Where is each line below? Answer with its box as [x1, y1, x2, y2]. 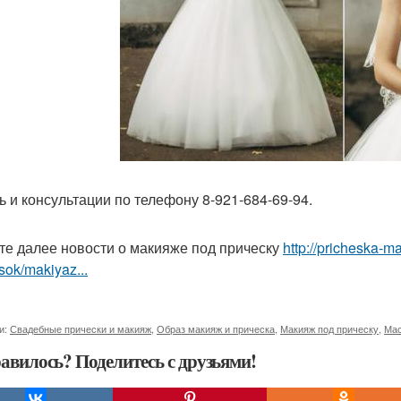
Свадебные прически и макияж [10, 321, 151, 336]
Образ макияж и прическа [157, 321, 275, 336]
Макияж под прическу [280, 321, 379, 336]
